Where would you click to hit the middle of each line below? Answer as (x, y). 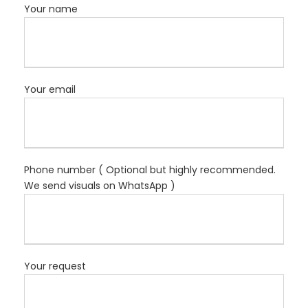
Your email (50, 90)
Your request (55, 266)
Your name (51, 9)
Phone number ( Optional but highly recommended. (150, 170)
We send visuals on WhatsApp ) (100, 186)
